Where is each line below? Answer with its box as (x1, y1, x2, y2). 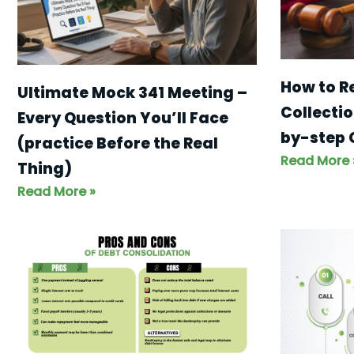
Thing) (17, 158, 72, 180)
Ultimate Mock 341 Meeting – (17, 82, 247, 104)
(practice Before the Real (17, 133, 218, 155)
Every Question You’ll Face (17, 107, 228, 130)
